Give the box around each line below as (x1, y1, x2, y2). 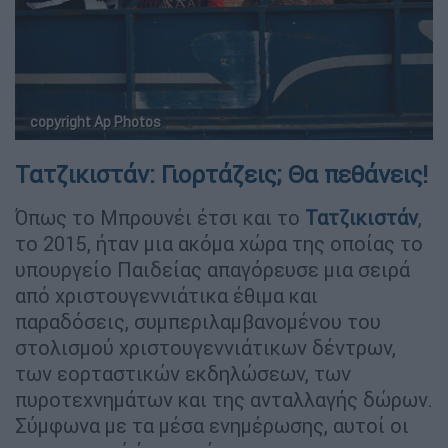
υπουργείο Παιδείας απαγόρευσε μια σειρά (15, 257, 410, 283)
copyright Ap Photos (30, 113, 161, 132)
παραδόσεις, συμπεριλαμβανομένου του (15, 309, 381, 335)
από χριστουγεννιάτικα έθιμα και (15, 283, 318, 309)
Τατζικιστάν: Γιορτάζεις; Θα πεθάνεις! (15, 160, 428, 190)
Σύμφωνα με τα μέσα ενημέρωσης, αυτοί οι (15, 413, 409, 439)
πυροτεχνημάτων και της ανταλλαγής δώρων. (15, 387, 433, 413)
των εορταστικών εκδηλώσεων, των (15, 361, 351, 387)
